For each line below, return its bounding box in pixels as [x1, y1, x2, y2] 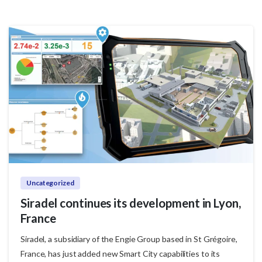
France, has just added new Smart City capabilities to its [20, 248, 220, 258]
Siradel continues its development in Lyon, [20, 195, 241, 210]
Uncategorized [26, 178, 74, 187]
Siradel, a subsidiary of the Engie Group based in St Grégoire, [20, 233, 237, 244]
